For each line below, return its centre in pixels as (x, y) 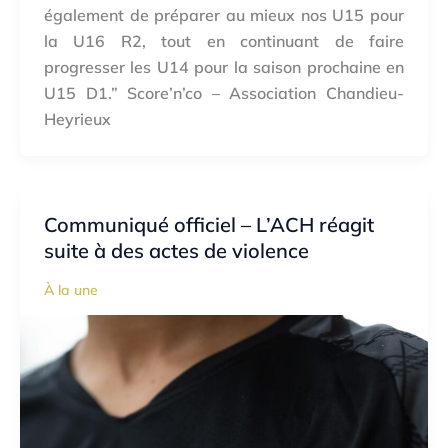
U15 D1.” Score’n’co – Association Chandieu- (224, 93)
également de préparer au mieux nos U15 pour (224, 15)
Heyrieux (77, 119)
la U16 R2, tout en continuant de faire (224, 41)
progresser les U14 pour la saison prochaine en (224, 67)
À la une (71, 290)
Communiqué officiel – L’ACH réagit (209, 225)
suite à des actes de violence (176, 251)
